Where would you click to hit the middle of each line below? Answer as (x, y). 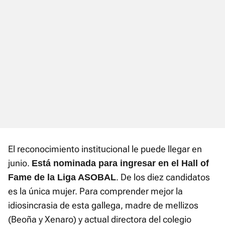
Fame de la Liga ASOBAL (62, 178)
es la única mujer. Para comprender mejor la (95, 191)
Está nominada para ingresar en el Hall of (120, 163)
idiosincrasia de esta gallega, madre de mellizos (103, 205)
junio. (20, 163)
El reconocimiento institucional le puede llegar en (105, 149)
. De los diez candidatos (163, 177)
